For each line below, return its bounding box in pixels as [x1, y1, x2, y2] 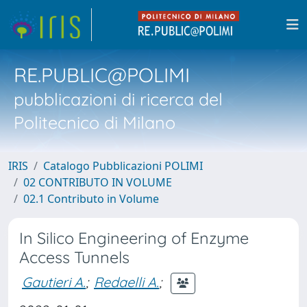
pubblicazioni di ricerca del [14, 88, 223, 110]
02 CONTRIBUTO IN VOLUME [23, 175, 172, 190]
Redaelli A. [94, 273, 159, 291]
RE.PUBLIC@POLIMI [14, 62, 190, 87]
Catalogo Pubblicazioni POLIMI [43, 158, 203, 173]
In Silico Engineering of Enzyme [19, 228, 249, 248]
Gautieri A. [22, 273, 86, 291]
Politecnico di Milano [14, 112, 175, 133]
